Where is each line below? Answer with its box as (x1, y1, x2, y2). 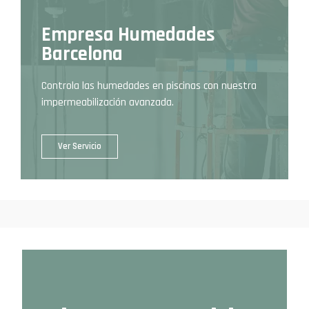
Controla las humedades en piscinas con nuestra (41, 78, 257, 93)
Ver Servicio (57, 141, 101, 152)
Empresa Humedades (41, 21, 215, 48)
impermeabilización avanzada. (41, 94, 174, 110)
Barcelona (41, 41, 123, 67)
